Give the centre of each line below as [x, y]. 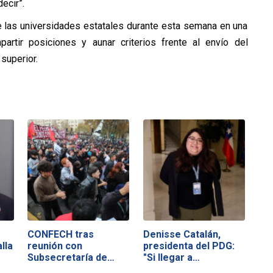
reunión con [55, 246]
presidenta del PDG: [189, 246]
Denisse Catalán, [182, 234]
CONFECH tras [61, 234]
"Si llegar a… [171, 257]
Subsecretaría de [68, 257]
